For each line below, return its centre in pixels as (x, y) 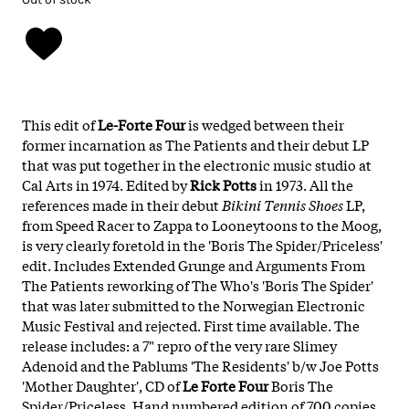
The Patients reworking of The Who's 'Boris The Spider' (198, 284)
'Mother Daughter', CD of (102, 385)
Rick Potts (223, 184)
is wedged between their (265, 124)
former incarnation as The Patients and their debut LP (195, 144)
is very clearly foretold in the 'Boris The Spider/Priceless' (202, 244)
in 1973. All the (305, 184)
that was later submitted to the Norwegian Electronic (194, 304)
